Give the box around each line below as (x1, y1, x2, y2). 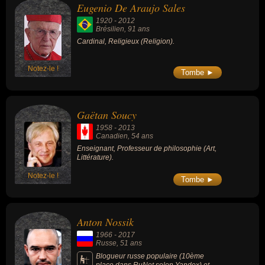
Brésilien (96, 25, 124, 34)
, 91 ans (124, 25, 150, 34)
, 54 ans (128, 132, 153, 141)
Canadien (96, 132, 128, 141)
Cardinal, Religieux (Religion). (77, 37, 174, 46)
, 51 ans (117, 238, 142, 247)
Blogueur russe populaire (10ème (96, 251, 204, 260)
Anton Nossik (77, 214, 134, 229)
